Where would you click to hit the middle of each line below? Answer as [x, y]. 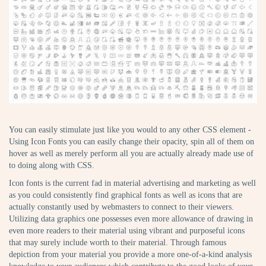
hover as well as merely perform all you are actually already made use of [131, 153]
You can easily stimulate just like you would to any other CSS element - [130, 129]
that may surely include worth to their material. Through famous [118, 242]
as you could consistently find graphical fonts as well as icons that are [126, 195]
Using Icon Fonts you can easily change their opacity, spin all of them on [132, 141]
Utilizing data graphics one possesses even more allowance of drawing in [131, 218]
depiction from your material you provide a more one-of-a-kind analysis [130, 254]
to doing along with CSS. [52, 165]
